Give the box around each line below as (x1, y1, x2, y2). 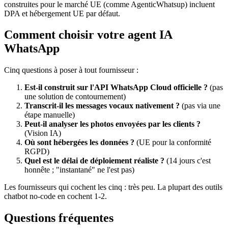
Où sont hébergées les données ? (24, 138, 134, 147)
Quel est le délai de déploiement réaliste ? (24, 156, 164, 165)
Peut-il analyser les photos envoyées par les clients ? (24, 120, 201, 129)
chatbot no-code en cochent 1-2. (4, 192, 107, 201)
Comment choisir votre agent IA (4, 28, 172, 42)
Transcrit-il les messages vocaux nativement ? (24, 101, 180, 110)
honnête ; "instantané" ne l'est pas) (24, 165, 134, 175)
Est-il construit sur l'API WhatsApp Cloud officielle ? (24, 83, 208, 92)
